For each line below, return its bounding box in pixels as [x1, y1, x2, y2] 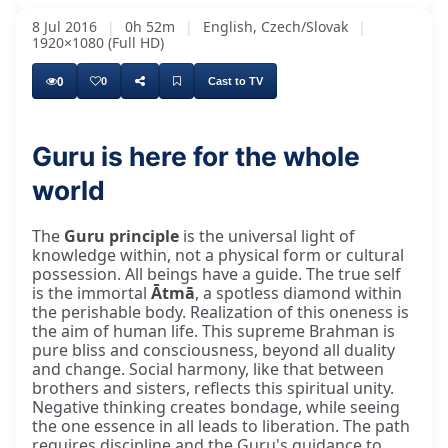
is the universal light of [179, 225, 355, 248]
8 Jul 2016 [32, 17, 101, 37]
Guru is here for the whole [32, 140, 360, 173]
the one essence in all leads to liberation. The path [32, 415, 410, 438]
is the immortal [32, 282, 151, 305]
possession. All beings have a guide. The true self [32, 263, 401, 286]
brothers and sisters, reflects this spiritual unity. [32, 377, 394, 400]
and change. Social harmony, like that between [32, 358, 384, 381]
